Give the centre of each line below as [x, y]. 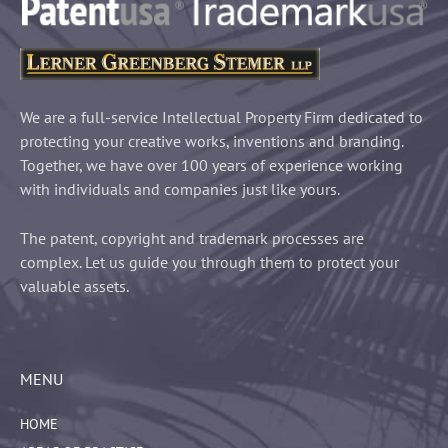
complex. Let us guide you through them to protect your [209, 262]
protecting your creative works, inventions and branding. [211, 141]
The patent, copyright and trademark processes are [192, 238]
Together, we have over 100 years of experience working [211, 165]
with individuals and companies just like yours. [180, 189]
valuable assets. [74, 286]
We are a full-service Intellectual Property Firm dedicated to [221, 117]
